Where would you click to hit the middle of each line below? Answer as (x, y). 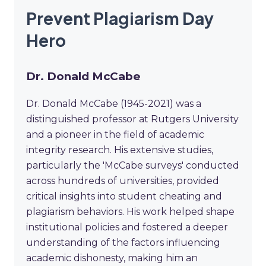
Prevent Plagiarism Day (120, 18)
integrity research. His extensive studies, (120, 150)
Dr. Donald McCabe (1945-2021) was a (114, 104)
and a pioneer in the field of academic (115, 135)
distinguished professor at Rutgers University (132, 119)
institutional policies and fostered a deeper (127, 227)
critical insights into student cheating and (124, 197)
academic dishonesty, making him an (112, 258)
